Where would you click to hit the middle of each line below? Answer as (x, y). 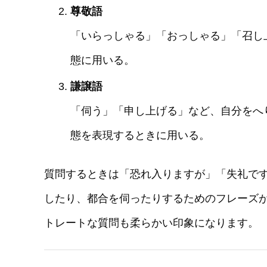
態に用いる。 (102, 60)
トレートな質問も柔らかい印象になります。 (151, 223)
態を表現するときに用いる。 (140, 136)
